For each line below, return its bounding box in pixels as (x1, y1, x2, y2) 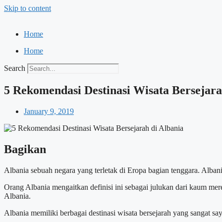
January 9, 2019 (24, 107, 74, 115)
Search (4, 64, 25, 72)
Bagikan (4, 142, 46, 156)
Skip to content (4, 4, 51, 12)
